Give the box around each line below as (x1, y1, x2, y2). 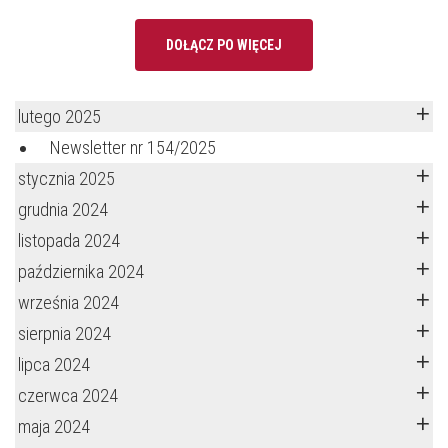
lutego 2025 (18, 106, 101, 127)
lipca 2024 (18, 354, 90, 375)
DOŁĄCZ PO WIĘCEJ (166, 37, 282, 53)
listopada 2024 (18, 230, 120, 251)
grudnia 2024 (18, 199, 108, 220)
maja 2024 (18, 416, 90, 437)
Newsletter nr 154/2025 (50, 137, 216, 158)
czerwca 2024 (18, 385, 118, 406)
